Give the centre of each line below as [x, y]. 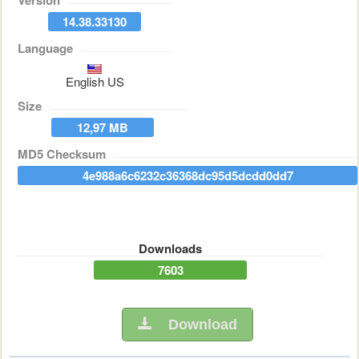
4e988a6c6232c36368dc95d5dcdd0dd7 [188, 175]
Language [45, 48]
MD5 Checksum [62, 154]
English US [95, 81]
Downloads [171, 248]
